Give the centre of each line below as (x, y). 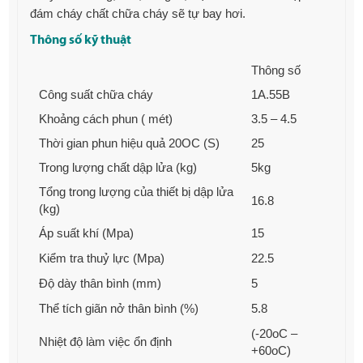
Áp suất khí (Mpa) (87, 233)
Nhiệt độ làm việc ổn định (106, 341)
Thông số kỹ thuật (81, 40)
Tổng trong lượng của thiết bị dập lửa (137, 191)
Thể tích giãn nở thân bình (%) (119, 308)
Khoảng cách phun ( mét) (106, 118)
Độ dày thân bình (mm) (100, 283)
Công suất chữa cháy (96, 94)
